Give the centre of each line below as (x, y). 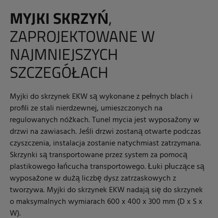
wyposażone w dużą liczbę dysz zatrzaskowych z (93, 179)
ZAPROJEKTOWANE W (82, 36)
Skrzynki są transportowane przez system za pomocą (99, 155)
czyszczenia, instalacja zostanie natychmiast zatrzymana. (105, 144)
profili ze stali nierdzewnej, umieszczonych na (86, 109)
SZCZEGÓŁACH (59, 72)
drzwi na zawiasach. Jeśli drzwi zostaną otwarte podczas (105, 132)
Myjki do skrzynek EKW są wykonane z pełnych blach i (101, 97)
